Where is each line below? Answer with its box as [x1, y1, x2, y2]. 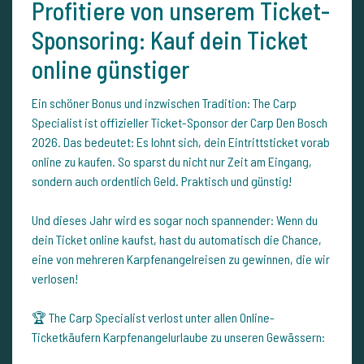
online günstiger [32, 54, 189, 84]
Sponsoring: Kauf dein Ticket [32, 25, 308, 55]
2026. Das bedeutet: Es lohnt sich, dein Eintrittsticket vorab [32, 134, 330, 150]
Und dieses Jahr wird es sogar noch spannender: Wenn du [32, 212, 318, 228]
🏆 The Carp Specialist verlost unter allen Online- [32, 310, 275, 326]
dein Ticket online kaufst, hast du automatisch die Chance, [32, 232, 322, 248]
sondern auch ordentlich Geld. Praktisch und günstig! [32, 173, 292, 189]
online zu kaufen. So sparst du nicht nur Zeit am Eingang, [32, 154, 312, 170]
